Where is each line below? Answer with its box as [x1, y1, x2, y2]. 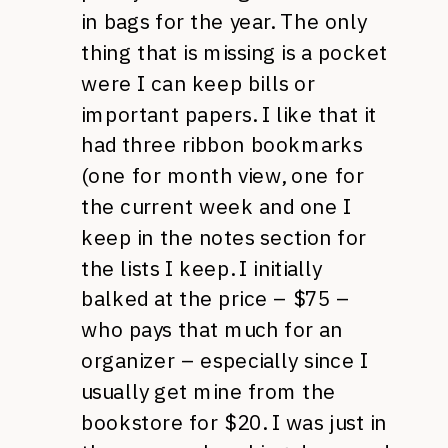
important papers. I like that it [81, 100, 377, 128]
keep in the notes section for [81, 223, 367, 251]
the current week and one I [81, 193, 352, 220]
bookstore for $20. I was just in [81, 408, 387, 436]
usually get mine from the [81, 377, 336, 405]
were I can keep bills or [81, 69, 315, 97]
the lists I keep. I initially [81, 254, 322, 282]
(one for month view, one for [81, 162, 364, 189]
